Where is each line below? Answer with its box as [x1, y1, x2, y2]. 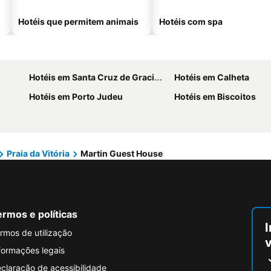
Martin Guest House [80, 148, 163, 158]
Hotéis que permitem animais [18, 16, 139, 27]
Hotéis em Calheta [174, 72, 249, 82]
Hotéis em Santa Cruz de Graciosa [29, 72, 154, 82]
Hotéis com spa [159, 16, 223, 27]
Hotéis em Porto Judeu [29, 91, 123, 102]
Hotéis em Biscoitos [174, 91, 256, 102]
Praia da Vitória [7, 148, 70, 158]
